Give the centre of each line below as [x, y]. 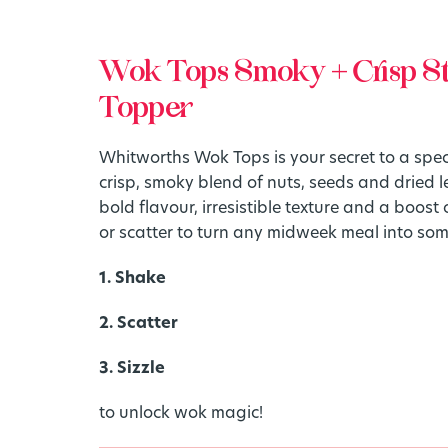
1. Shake [132, 279]
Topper [145, 108]
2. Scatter [138, 324]
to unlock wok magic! [180, 414]
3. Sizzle [131, 369]
